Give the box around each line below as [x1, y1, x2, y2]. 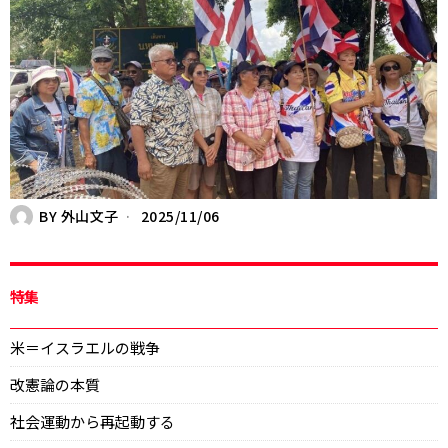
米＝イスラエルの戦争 [10, 337, 160, 359]
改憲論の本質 [10, 374, 100, 396]
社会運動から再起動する [10, 411, 175, 433]
